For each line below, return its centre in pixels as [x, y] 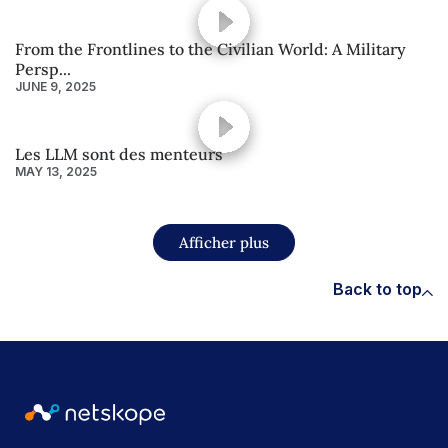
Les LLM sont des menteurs [119, 153]
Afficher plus [224, 242]
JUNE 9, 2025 [55, 86]
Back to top [377, 288]
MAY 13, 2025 [56, 171]
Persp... [43, 68]
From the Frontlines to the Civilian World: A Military [210, 48]
